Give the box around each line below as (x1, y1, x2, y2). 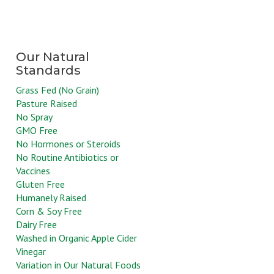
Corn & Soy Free (16, 205, 82, 218)
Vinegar (16, 245, 46, 258)
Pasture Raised (16, 97, 77, 110)
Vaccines (16, 165, 50, 177)
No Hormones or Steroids (16, 138, 120, 150)
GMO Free (16, 124, 57, 137)
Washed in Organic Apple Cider (16, 232, 137, 245)
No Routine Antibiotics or (16, 151, 119, 164)
